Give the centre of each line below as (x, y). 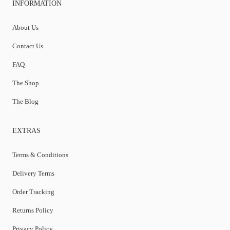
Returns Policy (33, 210)
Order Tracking (34, 191)
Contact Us (28, 46)
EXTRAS (27, 130)
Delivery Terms (34, 173)
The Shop (26, 83)
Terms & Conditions (41, 155)
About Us (26, 27)
